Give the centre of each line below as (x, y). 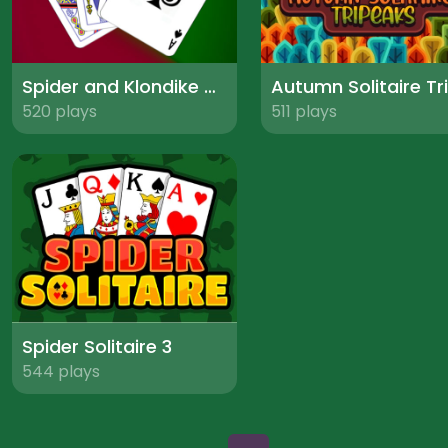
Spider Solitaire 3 (97, 346)
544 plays (61, 371)
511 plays (303, 112)
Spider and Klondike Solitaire (210, 87)
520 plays (59, 112)
